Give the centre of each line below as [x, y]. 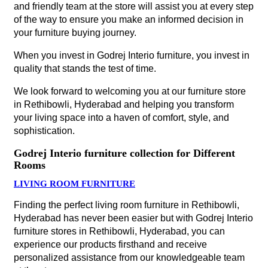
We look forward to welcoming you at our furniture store [130, 91]
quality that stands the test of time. [85, 68]
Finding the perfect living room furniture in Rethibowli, [127, 205]
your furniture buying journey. [75, 33]
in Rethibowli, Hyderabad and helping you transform [124, 104]
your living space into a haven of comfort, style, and [121, 118]
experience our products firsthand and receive [110, 244]
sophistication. [44, 131]
